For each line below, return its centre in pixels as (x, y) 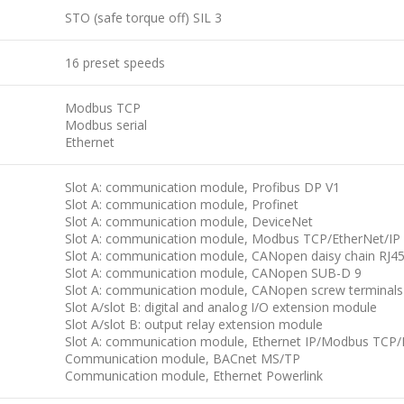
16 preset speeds (115, 63)
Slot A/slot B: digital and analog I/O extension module (221, 307)
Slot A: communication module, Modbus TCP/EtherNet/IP (233, 239)
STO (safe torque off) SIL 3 (143, 18)
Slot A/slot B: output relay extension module (194, 324)
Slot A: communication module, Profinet (182, 204)
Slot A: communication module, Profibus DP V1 (202, 187)
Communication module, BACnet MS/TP (183, 358)
